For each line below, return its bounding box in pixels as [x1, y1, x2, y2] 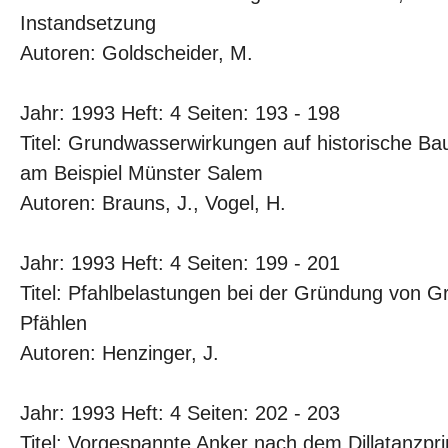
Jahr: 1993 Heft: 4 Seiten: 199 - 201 [20, 252, 340, 274]
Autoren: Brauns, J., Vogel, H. [20, 192, 286, 214]
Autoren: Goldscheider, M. [20, 42, 253, 64]
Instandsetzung [20, 12, 156, 34]
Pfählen [20, 312, 87, 334]
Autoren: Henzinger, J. [20, 342, 219, 364]
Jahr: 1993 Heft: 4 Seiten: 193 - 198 [20, 102, 340, 124]
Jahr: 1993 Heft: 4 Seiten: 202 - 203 [20, 402, 340, 424]
